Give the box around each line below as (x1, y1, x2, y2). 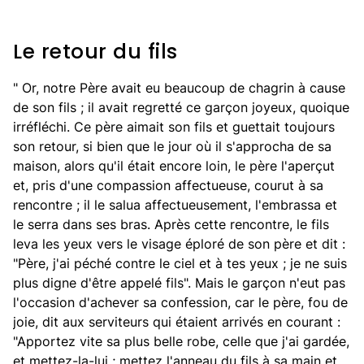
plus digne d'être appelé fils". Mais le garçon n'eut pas (13, 275, 345, 291)
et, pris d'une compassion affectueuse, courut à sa (13, 177, 323, 193)
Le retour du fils (13, 37, 178, 66)
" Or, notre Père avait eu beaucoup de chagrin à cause (13, 80, 345, 96)
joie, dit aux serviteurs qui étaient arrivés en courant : (13, 314, 340, 330)
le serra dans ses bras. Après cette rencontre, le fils (13, 216, 329, 232)
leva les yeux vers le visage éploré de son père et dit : (13, 236, 345, 252)
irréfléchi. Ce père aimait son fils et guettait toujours (13, 119, 335, 135)
